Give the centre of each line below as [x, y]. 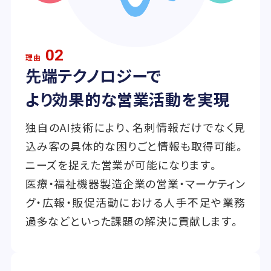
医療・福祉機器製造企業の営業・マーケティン [135, 184]
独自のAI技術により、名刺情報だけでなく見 [135, 127]
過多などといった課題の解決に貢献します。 [133, 221]
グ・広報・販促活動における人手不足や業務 [135, 202]
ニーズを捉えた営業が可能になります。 [122, 165]
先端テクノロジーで [93, 76]
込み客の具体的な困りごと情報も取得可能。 [135, 146]
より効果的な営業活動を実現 [127, 100]
